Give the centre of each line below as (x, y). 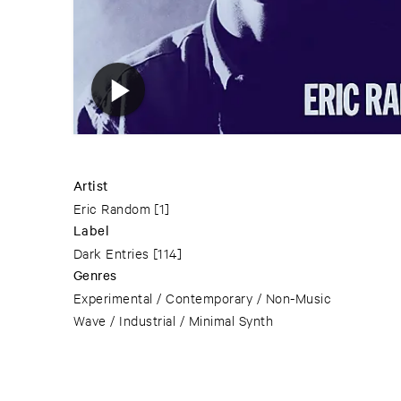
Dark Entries (111, 253)
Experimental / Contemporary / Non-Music (203, 298)
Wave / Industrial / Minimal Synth (174, 320)
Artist (91, 186)
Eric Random (112, 209)
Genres (95, 275)
